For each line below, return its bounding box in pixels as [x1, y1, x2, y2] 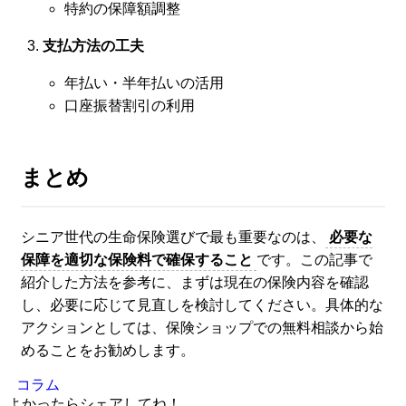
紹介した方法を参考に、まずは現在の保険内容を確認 [21, 275, 369, 291]
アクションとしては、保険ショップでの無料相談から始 [21, 320, 383, 336]
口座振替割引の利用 [64, 98, 195, 114]
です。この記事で [256, 252, 372, 268]
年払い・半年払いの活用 [64, 75, 224, 92]
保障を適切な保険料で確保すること [21, 252, 253, 268]
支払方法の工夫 [43, 38, 144, 54]
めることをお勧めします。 [21, 343, 195, 359]
